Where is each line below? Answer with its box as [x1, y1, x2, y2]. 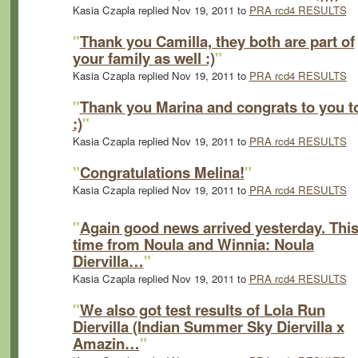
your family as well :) [72, 46, 215, 69]
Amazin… [72, 332, 140, 354]
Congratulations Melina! [79, 161, 245, 183]
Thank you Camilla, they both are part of [79, 30, 355, 52]
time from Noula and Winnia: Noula [72, 233, 314, 255]
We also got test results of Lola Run [79, 298, 325, 320]
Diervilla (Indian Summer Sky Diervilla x [72, 315, 344, 337]
